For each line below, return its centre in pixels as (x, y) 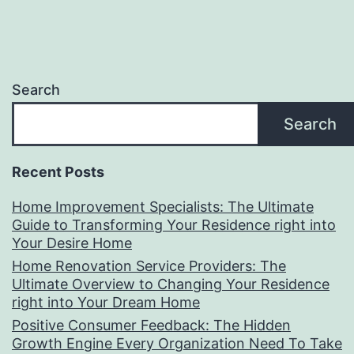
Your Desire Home (72, 243)
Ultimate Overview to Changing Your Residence (171, 284)
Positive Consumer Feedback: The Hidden (151, 326)
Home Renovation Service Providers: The (149, 266)
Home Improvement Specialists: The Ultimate (163, 207)
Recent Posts (58, 172)
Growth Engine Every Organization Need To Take (177, 344)
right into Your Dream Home (106, 303)
